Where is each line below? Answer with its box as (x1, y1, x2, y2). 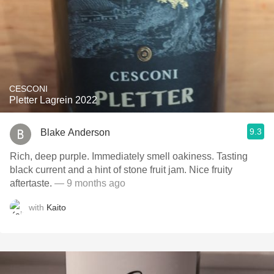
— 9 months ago (52, 178, 125, 188)
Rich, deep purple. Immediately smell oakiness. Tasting (10, 151, 248, 161)
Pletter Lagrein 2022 (9, 95, 97, 105)
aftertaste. (10, 178, 52, 188)
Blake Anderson (40, 127, 110, 138)
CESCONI (9, 84, 48, 94)
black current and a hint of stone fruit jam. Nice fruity (10, 165, 232, 175)
